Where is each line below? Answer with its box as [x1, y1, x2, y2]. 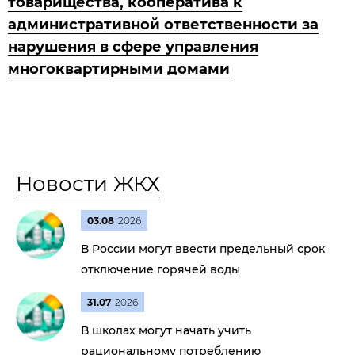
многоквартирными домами [8, 60, 230, 78]
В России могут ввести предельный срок [81, 242, 325, 256]
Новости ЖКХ [16, 171, 160, 197]
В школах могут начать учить [81, 323, 251, 338]
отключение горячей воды [81, 262, 240, 277]
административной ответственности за [8, 16, 319, 33]
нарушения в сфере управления [8, 38, 258, 55]
